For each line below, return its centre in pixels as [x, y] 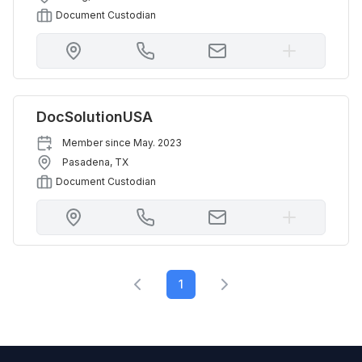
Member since [98, 143]
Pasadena [86, 162]
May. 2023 [158, 143]
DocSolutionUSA [95, 117]
